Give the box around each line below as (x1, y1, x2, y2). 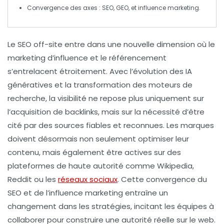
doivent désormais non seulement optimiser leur (7, 133, 189, 144)
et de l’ (21, 187, 49, 198)
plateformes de (7, 160, 68, 171)
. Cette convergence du (117, 174, 207, 185)
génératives (7, 79, 52, 90)
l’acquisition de (7, 106, 65, 117)
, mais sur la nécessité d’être (98, 106, 204, 117)
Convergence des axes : (27, 3, 102, 12)
